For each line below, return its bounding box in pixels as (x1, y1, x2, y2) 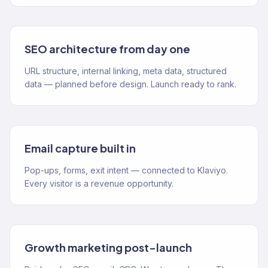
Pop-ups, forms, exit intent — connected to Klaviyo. (25, 165, 228, 175)
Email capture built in (25, 141, 136, 155)
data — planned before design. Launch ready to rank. (25, 79, 236, 89)
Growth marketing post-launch (25, 240, 192, 254)
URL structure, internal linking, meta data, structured (25, 66, 227, 76)
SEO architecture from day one (25, 42, 190, 56)
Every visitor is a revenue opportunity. (25, 178, 173, 188)
